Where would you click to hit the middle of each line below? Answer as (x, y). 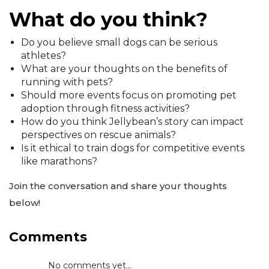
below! (25, 203)
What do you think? (108, 20)
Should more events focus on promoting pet (129, 95)
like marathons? (59, 162)
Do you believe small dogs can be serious (119, 43)
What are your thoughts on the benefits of (124, 69)
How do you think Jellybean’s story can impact (132, 122)
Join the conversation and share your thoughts (118, 186)
